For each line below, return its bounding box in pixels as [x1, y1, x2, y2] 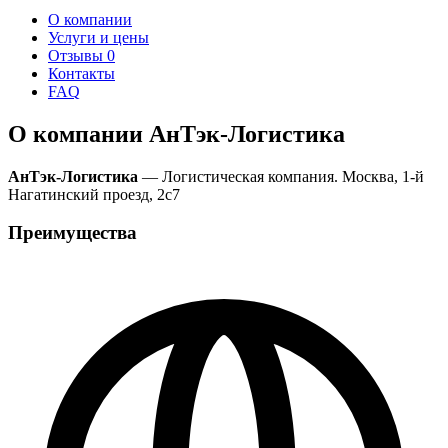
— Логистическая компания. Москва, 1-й [138, 167, 424, 185]
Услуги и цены [48, 28, 149, 46]
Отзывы [48, 46, 107, 64]
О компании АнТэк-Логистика [8, 120, 345, 147]
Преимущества [8, 222, 137, 244]
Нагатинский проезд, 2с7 [8, 185, 180, 203]
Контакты [48, 64, 115, 82]
